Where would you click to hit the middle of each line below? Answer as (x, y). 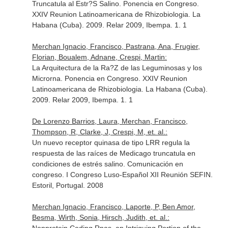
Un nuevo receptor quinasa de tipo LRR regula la (111, 142)
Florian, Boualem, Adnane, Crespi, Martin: (99, 57)
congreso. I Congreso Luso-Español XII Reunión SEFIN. (122, 175)
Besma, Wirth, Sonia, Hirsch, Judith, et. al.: (101, 217)
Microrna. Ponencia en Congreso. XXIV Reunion (109, 78)
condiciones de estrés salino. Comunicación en (107, 164)
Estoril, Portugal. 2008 (67, 185)
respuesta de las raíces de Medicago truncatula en (113, 153)
